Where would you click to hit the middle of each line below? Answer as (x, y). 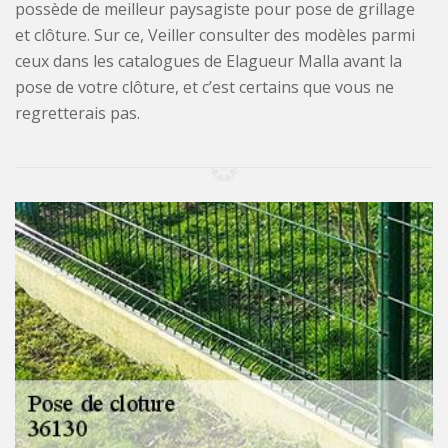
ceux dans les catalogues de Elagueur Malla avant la (208, 61)
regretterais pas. (77, 113)
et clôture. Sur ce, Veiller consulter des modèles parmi (215, 35)
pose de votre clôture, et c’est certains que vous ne (204, 87)
